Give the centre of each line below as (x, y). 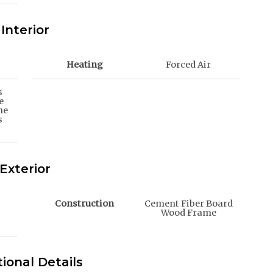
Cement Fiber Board (188, 204)
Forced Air (189, 65)
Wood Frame (188, 213)
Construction (85, 204)
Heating (84, 65)
